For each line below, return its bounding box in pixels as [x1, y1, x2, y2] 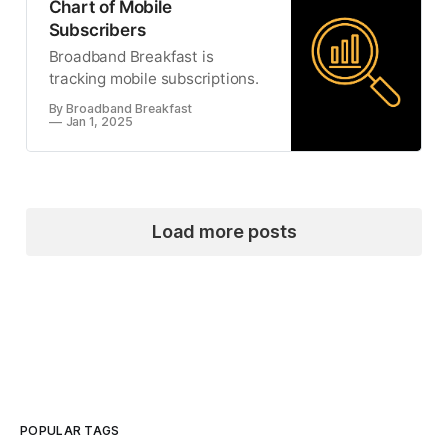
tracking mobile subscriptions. [48, 68, 259, 88]
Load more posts [151, 220, 297, 242]
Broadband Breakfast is [48, 46, 214, 66]
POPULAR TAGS [20, 422, 120, 438]
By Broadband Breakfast [48, 100, 193, 116]
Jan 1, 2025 [65, 113, 133, 129]
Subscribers [48, 19, 146, 41]
